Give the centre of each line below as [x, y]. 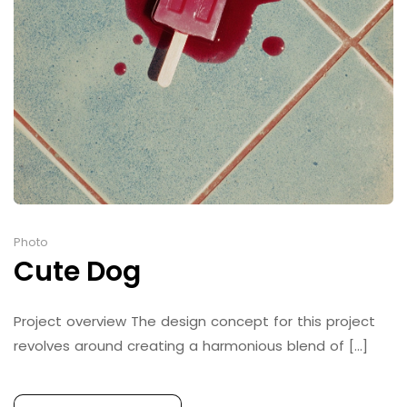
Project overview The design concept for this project [194, 321]
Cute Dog [77, 271]
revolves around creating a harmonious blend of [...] [191, 345]
